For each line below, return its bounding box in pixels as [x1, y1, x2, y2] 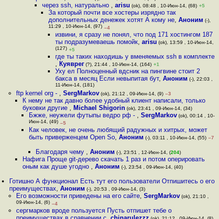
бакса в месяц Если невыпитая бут [55, 75, 159, 82]
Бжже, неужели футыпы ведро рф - [29, 111, 137, 119]
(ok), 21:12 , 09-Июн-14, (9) [99, 91, 163, 96]
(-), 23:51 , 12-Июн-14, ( [114, 150, 171, 155]
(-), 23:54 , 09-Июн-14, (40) [119, 164, 183, 170]
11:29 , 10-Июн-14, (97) [48, 23, 103, 31]
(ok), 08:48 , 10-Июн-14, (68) [130, 3, 197, 8]
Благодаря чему [35, 148, 86, 155]
